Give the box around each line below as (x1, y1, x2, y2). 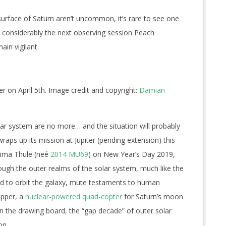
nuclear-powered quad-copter (25, 192, 122, 201)
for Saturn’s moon (122, 192, 183, 201)
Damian (139, 85, 165, 95)
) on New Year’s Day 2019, (88, 149, 175, 159)
